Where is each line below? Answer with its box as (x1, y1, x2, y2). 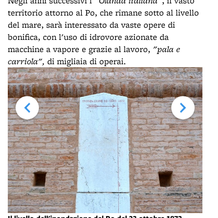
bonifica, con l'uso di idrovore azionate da (8, 31, 169, 42)
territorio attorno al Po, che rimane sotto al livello (8, 7, 199, 18)
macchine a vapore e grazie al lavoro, (8, 43, 153, 54)
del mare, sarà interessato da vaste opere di (8, 19, 175, 30)
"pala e (153, 43, 180, 54)
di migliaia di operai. (45, 55, 126, 67)
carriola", (8, 55, 45, 67)
